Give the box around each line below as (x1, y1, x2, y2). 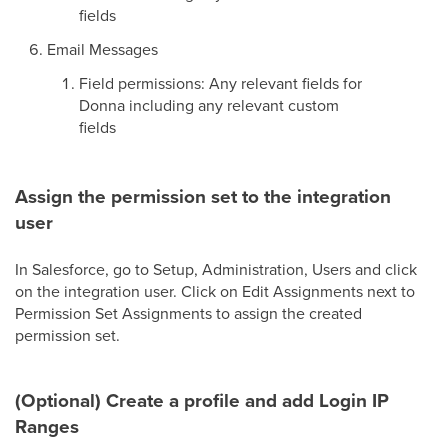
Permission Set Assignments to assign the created (15, 302, 362, 324)
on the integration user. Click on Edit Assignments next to (15, 280, 415, 302)
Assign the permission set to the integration (15, 182, 391, 211)
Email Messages (47, 38, 158, 60)
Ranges (15, 412, 79, 441)
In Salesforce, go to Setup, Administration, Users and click (15, 258, 417, 280)
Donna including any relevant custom (79, 94, 339, 116)
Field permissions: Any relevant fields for (79, 72, 362, 94)
